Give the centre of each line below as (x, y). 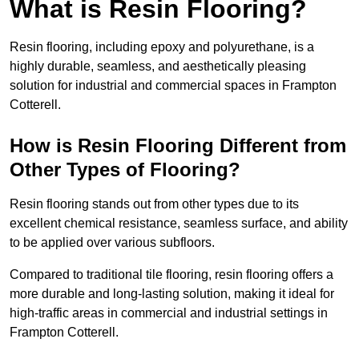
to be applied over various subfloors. (112, 243)
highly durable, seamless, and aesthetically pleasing (158, 67)
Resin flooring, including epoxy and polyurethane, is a (162, 47)
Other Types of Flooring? (125, 170)
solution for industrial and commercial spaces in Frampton (173, 86)
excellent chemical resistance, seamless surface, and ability (179, 224)
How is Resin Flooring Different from (178, 146)
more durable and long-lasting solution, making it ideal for (172, 294)
